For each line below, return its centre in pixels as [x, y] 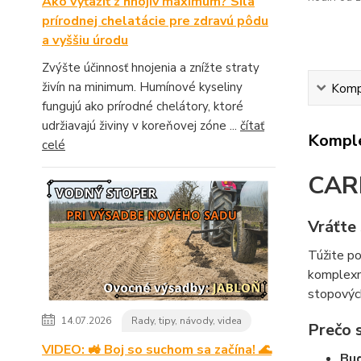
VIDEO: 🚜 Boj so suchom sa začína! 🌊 [157, 350]
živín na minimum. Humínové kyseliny [142, 87]
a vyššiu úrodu [85, 41]
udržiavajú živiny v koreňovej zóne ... [141, 126]
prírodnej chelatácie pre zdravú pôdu [155, 21]
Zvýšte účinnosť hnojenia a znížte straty [151, 68]
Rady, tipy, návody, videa [187, 321]
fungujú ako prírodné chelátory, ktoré [143, 107]
